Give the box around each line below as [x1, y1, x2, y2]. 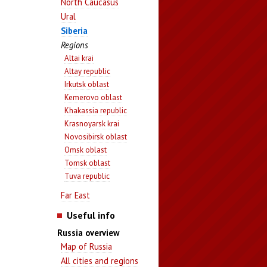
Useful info [66, 209, 115, 222]
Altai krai [64, 53, 94, 63]
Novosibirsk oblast [64, 132, 128, 142]
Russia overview [57, 227, 119, 239]
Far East [61, 190, 91, 201]
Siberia [61, 25, 88, 36]
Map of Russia [61, 241, 113, 253]
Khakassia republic [64, 105, 128, 116]
